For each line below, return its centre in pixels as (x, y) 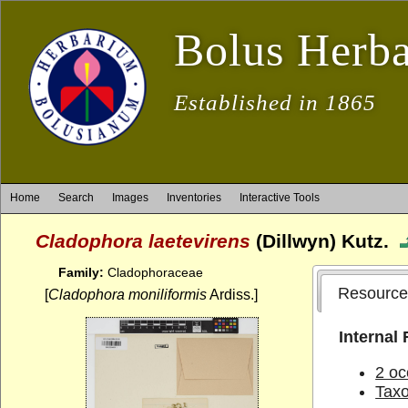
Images (130, 198)
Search (76, 198)
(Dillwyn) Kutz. (322, 241)
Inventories (194, 198)
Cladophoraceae (153, 272)
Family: (81, 272)
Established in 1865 (275, 102)
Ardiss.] (232, 295)
